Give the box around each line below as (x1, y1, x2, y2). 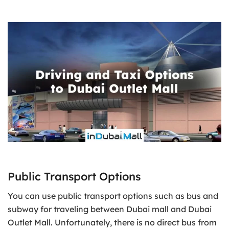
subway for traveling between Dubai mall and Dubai (8, 204, 212, 215)
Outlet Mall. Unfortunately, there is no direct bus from (8, 217, 217, 228)
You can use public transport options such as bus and (8, 191, 218, 201)
